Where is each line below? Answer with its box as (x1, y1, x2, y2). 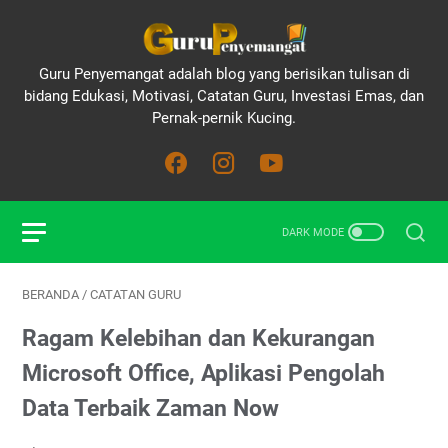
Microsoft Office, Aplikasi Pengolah (22, 359, 385, 387)
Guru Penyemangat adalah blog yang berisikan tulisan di (38, 65, 410, 83)
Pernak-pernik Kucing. (152, 109, 296, 127)
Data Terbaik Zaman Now (22, 394, 279, 422)
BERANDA (22, 287, 79, 302)
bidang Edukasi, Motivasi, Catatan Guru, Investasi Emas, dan (24, 87, 424, 105)
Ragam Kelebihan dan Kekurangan (22, 324, 375, 352)
